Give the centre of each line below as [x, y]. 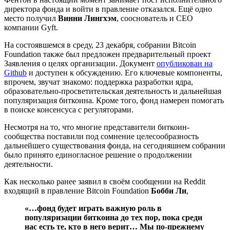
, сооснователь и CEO [155, 18]
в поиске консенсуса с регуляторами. [69, 109]
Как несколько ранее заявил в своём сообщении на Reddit [105, 181]
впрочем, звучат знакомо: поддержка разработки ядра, [99, 82]
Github [15, 72]
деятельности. [28, 164]
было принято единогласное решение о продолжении [98, 155]
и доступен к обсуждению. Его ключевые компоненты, [124, 72]
